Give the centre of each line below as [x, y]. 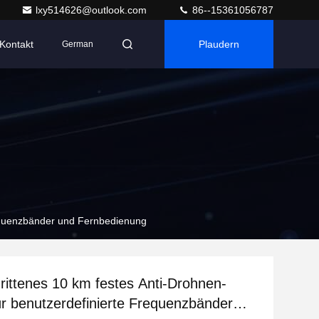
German [78, 44]
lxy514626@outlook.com [93, 10]
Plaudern [219, 44]
